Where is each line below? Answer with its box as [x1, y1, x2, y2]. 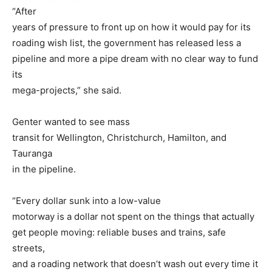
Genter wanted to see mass [12, 116, 130, 128]
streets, [12, 242, 45, 254]
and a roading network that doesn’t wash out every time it [12, 258, 258, 270]
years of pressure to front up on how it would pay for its [12, 21, 251, 33]
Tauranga [12, 148, 52, 160]
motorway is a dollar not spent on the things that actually [12, 211, 254, 223]
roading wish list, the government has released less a [12, 37, 241, 49]
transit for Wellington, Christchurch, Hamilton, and [12, 132, 226, 144]
